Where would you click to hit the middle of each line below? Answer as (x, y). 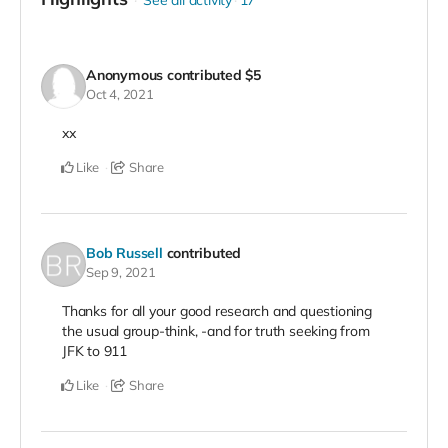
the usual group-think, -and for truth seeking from (216, 331)
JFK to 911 (94, 351)
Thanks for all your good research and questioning (217, 311)
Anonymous (125, 74)
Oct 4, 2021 (120, 93)
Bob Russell (124, 252)
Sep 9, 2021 (121, 271)
